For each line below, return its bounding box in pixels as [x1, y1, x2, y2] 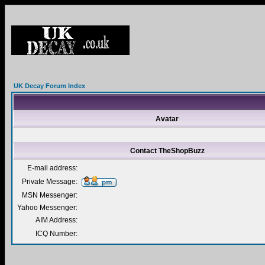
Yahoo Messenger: [17, 203, 77, 212]
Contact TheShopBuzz [130, 147, 205, 155]
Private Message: [22, 177, 77, 186]
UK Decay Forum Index [14, 82, 85, 89]
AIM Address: [35, 216, 77, 224]
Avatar [156, 115, 179, 123]
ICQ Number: [35, 230, 77, 238]
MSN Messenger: [22, 191, 77, 199]
